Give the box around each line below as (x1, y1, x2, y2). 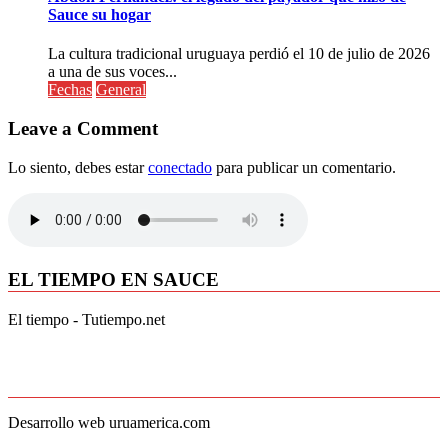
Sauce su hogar (48, 5, 151, 23)
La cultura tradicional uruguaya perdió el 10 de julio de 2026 (48, 45, 430, 63)
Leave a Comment (8, 117, 158, 139)
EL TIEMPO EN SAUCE (8, 269, 219, 291)
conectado (148, 158, 212, 176)
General (96, 81, 146, 99)
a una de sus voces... (48, 63, 177, 81)
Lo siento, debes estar (8, 158, 148, 176)
